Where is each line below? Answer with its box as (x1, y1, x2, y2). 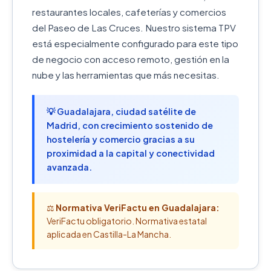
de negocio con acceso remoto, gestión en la (32, 53, 229, 65)
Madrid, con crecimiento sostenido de (47, 120, 213, 131)
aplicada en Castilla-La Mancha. (47, 229, 171, 240)
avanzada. (47, 162, 92, 172)
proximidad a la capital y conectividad (47, 148, 215, 158)
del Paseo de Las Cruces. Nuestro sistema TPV (32, 22, 236, 33)
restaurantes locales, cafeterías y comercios (32, 6, 226, 18)
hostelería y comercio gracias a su (47, 134, 195, 145)
